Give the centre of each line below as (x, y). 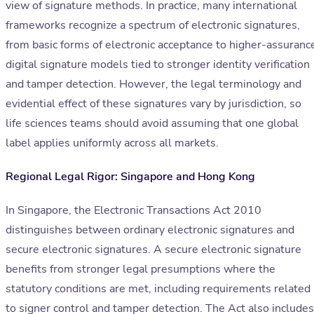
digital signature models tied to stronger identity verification (158, 65)
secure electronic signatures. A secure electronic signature (153, 250)
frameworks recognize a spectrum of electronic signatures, (153, 26)
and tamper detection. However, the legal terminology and (153, 84)
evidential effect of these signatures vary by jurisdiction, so (153, 104)
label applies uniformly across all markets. (112, 143)
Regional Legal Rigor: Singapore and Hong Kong (130, 177)
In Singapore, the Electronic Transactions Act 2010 (134, 211)
